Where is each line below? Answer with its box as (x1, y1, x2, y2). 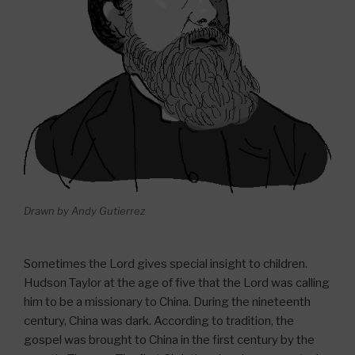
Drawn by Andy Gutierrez (24, 204, 145, 218)
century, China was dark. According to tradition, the (24, 313, 294, 328)
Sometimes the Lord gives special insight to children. (24, 256, 307, 271)
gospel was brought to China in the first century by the (24, 332, 315, 347)
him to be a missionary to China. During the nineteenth (24, 294, 311, 309)
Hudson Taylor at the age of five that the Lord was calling (24, 275, 330, 290)
